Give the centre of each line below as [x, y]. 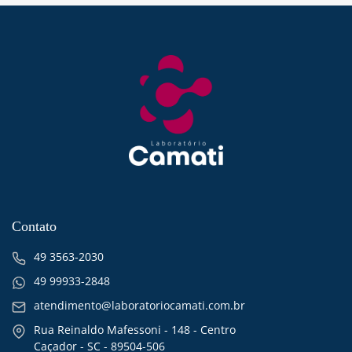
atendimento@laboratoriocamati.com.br [139, 305]
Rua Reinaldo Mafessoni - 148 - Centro [135, 329]
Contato [34, 226]
